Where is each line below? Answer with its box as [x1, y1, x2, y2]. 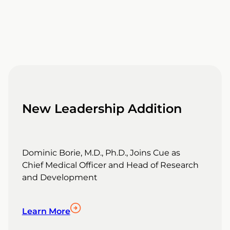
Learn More [22, 206, 70, 217]
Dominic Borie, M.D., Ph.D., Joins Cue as [22, 148, 180, 158]
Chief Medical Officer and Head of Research [22, 160, 199, 170]
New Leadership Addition [22, 101, 182, 117]
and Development [22, 172, 98, 183]
